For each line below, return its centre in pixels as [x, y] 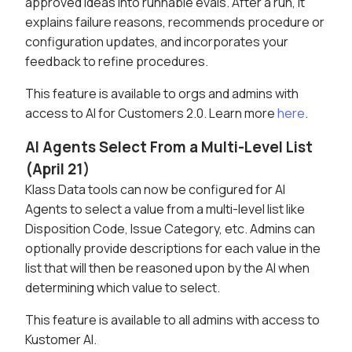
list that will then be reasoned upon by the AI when [167, 268]
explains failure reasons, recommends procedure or [175, 22]
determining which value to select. [123, 288]
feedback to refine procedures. [117, 62]
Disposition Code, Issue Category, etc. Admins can [170, 229]
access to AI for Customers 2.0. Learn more [151, 114]
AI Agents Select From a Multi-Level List [169, 147]
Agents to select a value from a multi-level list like [165, 209]
